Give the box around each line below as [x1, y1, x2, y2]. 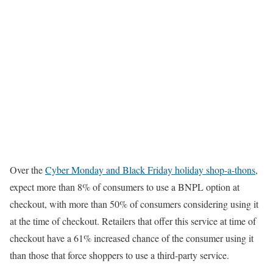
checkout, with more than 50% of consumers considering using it [10, 197, 258, 211]
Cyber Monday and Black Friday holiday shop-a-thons [45, 163, 255, 177]
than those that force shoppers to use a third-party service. [10, 249, 229, 262]
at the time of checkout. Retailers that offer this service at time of [10, 214, 256, 228]
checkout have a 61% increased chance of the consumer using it [10, 232, 253, 245]
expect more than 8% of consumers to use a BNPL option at [10, 180, 239, 194]
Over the [10, 163, 45, 177]
